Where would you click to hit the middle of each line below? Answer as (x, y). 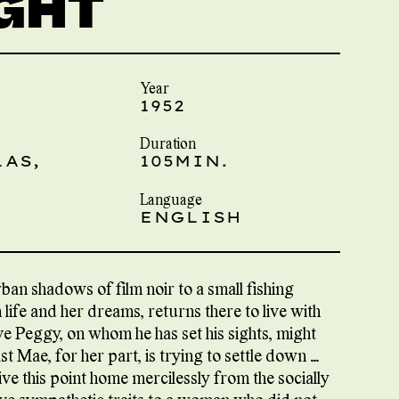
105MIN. (185, 161)
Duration (168, 144)
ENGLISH (191, 216)
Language (171, 199)
